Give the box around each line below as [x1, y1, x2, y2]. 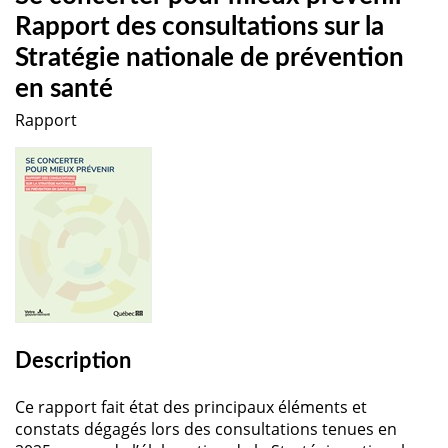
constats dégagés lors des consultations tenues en [15, 417, 397, 440]
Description [15, 349, 131, 372]
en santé [15, 76, 113, 103]
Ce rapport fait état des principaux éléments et [15, 395, 367, 418]
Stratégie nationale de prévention [15, 45, 404, 72]
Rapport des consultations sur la [15, 14, 384, 41]
